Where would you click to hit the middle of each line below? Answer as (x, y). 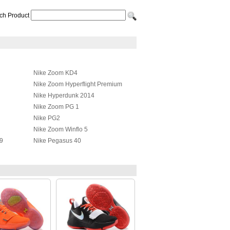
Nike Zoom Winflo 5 (61, 129)
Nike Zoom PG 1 (56, 107)
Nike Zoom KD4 (55, 73)
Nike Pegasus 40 (57, 141)
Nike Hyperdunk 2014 (64, 95)
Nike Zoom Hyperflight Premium (78, 84)
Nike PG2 (47, 118)
